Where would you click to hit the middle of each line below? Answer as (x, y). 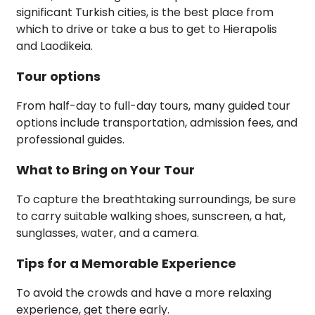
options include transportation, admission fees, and (157, 123)
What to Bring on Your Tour (105, 170)
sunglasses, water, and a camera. (108, 233)
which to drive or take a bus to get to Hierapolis (147, 30)
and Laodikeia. (54, 46)
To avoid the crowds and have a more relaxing (144, 293)
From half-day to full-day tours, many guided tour (153, 106)
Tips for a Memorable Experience (126, 264)
